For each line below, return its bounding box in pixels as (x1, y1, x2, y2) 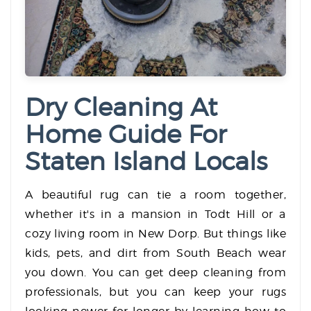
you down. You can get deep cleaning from (25, 266, 286, 280)
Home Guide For (25, 119, 226, 150)
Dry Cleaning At (25, 92, 217, 123)
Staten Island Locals (25, 146, 267, 177)
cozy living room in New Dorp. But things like (25, 227, 286, 241)
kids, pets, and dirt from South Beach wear (25, 246, 286, 260)
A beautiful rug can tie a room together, (25, 188, 286, 202)
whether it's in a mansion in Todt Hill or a (25, 208, 286, 221)
